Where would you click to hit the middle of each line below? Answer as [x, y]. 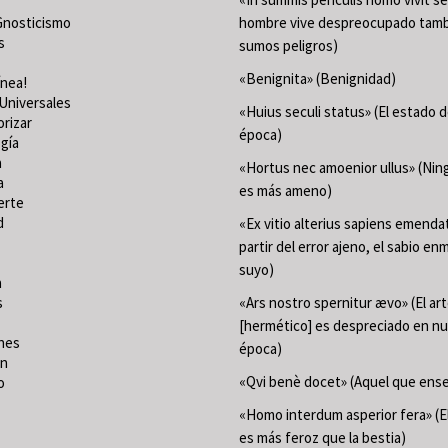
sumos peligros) [288, 46]
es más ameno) [285, 191]
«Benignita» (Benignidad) [317, 79]
